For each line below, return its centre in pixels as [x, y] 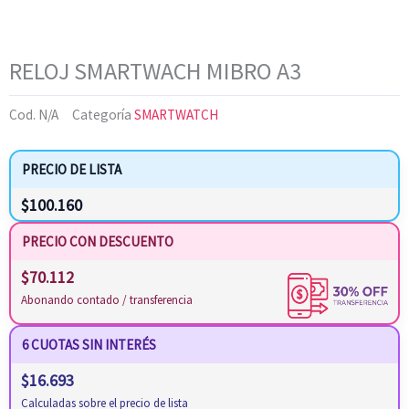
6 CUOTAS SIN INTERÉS [89, 345]
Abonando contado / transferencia [107, 300]
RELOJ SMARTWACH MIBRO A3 [155, 70]
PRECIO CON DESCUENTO [98, 242]
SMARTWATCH [176, 115]
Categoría [102, 115]
